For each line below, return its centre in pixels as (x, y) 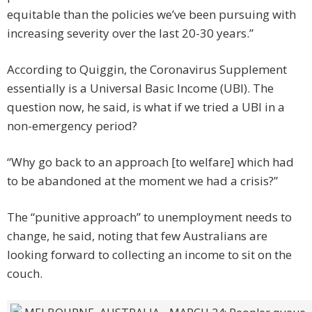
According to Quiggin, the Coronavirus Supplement (147, 70)
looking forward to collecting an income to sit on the (149, 255)
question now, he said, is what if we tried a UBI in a (146, 107)
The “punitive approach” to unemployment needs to (149, 217)
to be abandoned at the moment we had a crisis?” (142, 181)
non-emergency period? (72, 126)
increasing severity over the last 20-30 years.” (130, 33)
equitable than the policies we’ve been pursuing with (151, 15)
